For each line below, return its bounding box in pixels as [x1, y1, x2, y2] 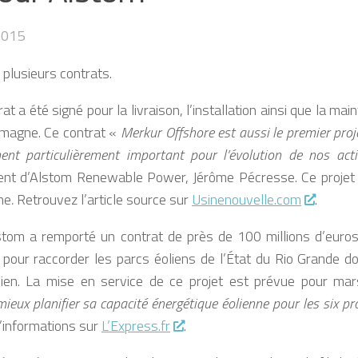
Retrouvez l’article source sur [17, 189, 192, 211]
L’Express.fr [101, 315, 170, 337]
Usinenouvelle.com [192, 189, 301, 211]
